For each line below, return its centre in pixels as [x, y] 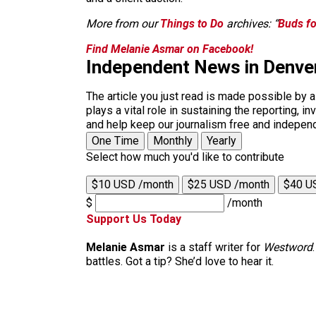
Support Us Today [134, 219]
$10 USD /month [133, 184]
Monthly [173, 141]
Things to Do [192, 24]
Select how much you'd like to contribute [185, 157]
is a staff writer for [214, 247]
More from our [123, 24]
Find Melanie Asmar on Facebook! [170, 49]
